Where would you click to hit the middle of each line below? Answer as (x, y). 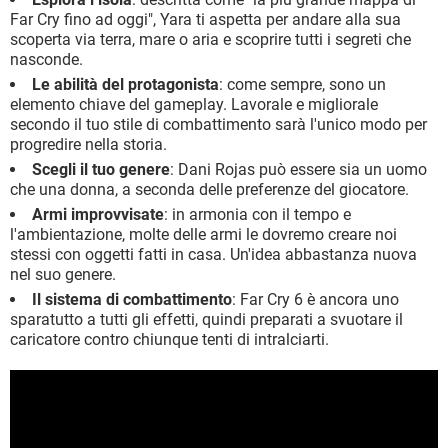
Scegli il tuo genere (101, 169)
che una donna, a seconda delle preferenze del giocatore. (209, 189)
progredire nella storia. (88, 144)
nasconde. (46, 59)
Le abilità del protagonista (125, 84)
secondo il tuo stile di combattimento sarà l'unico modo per (218, 124)
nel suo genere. (63, 274)
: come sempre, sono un (302, 84)
